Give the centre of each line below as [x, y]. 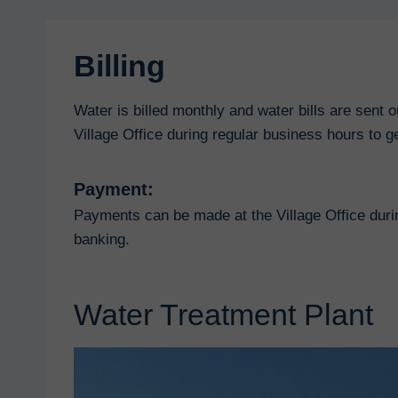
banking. [102, 239]
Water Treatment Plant [223, 314]
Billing [119, 66]
